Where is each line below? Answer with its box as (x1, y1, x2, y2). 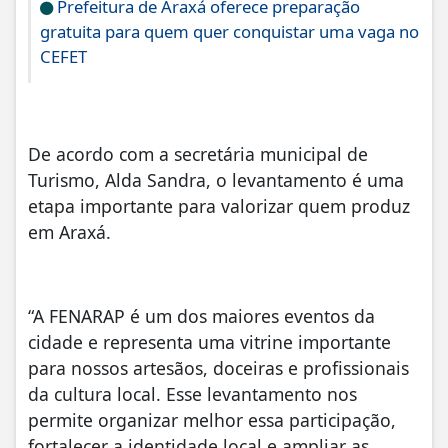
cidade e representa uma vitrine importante (28, 330, 391, 355)
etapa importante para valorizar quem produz (28, 193, 410, 218)
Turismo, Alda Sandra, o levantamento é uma (28, 167, 404, 192)
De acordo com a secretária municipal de (28, 141, 368, 166)
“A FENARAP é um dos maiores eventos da (28, 304, 375, 329)
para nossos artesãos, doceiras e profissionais (28, 356, 409, 381)
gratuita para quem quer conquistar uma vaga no (40, 20, 419, 44)
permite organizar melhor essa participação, (28, 408, 396, 433)
